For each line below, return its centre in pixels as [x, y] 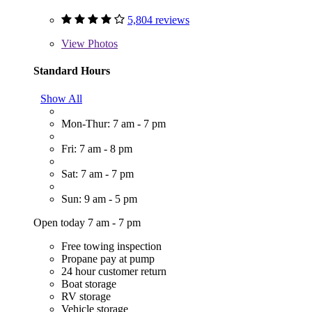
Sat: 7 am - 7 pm [97, 173]
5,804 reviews [158, 20]
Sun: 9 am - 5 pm [99, 198]
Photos [101, 44]
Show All [61, 98]
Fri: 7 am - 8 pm [97, 148]
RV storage [86, 296]
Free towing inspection [111, 246]
